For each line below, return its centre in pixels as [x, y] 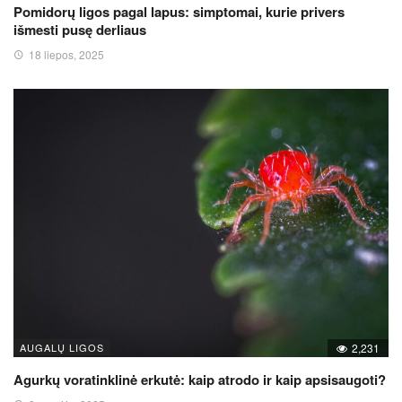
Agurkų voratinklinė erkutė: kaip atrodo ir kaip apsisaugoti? [200, 379]
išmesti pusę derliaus [80, 29]
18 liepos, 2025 [66, 54]
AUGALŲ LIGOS [62, 347]
